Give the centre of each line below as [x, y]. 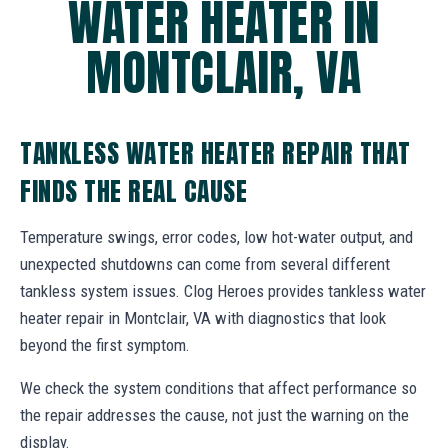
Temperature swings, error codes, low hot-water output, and [216, 236]
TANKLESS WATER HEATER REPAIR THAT [215, 152]
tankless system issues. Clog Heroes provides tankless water [223, 290]
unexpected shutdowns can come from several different [205, 263]
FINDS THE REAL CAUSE [134, 190]
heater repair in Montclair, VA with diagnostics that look [203, 317]
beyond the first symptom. [105, 344]
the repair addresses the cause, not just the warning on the [214, 414]
